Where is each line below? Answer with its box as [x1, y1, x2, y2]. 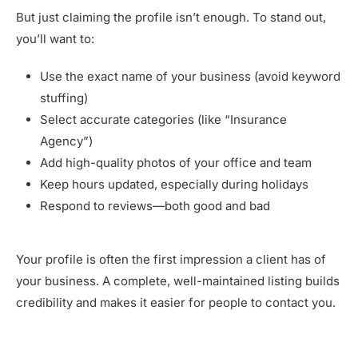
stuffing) [40, 90, 88, 106]
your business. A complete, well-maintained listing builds [16, 273, 340, 289]
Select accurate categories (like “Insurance [40, 112, 287, 128]
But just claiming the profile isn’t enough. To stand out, [16, 10, 326, 26]
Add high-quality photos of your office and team [40, 155, 312, 171]
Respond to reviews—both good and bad [40, 198, 270, 214]
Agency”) [40, 133, 93, 149]
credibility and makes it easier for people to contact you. [16, 295, 336, 311]
